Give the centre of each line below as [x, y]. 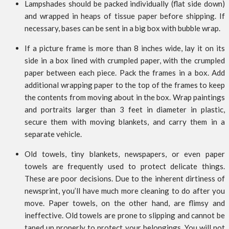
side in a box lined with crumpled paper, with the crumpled [125, 61]
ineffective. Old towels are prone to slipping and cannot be [125, 215]
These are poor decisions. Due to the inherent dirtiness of [125, 179]
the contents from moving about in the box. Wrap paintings [125, 97]
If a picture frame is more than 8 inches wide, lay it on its [125, 48]
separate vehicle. [53, 134]
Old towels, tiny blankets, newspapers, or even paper [125, 154]
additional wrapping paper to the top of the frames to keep [125, 85]
